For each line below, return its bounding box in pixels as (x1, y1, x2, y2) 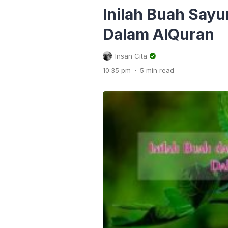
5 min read (140, 66, 174, 74)
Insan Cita (115, 52, 147, 60)
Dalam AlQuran (103, 25, 214, 43)
